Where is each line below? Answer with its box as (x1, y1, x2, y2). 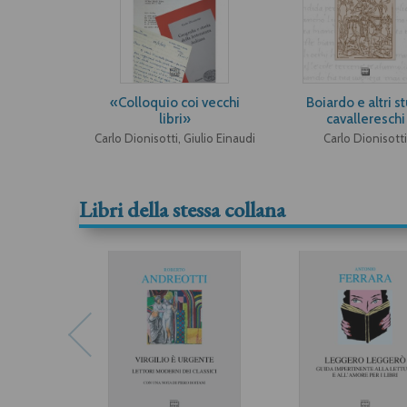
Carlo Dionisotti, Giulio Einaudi (94, 131, 255, 145)
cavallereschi (325, 111, 405, 127)
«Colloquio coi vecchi (109, 94, 240, 111)
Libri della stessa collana (79, 195, 285, 223)
